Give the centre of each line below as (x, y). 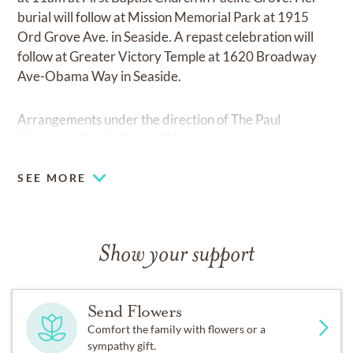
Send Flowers (134, 312)
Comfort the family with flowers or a (176, 329)
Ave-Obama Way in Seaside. (100, 76)
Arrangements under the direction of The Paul (149, 120)
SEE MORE (52, 178)
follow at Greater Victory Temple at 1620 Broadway (167, 57)
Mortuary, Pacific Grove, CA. (101, 139)
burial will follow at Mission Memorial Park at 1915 (163, 17)
